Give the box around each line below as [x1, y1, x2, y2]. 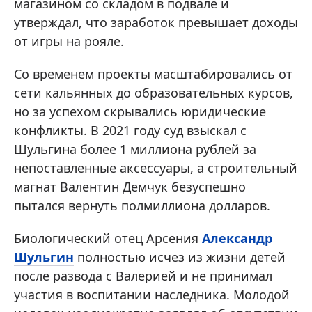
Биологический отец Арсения [14, 229, 202, 247]
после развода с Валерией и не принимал [14, 267, 272, 284]
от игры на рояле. [14, 32, 124, 49]
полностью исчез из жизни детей [74, 248, 286, 265]
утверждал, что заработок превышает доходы [14, 13, 298, 31]
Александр [202, 229, 272, 247]
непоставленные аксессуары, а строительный [14, 159, 297, 176]
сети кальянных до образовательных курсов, [14, 84, 293, 101]
